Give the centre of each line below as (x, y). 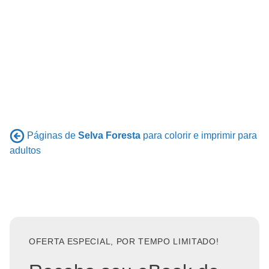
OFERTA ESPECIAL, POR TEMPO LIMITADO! (124, 242)
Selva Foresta (109, 135)
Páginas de (53, 135)
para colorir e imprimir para (199, 135)
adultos (25, 150)
